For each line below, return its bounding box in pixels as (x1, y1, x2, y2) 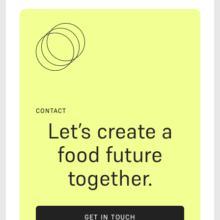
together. (67, 165, 153, 192)
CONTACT (36, 107, 66, 115)
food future (57, 141, 163, 168)
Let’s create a (47, 117, 173, 145)
